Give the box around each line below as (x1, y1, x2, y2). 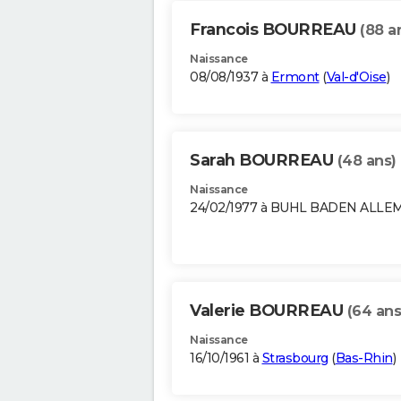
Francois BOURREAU (190, 20, 360, 40)
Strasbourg (261, 350, 328, 367)
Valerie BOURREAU (190, 301, 347, 321)
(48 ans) (337, 152, 397, 170)
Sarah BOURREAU (190, 150, 337, 171)
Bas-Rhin (335, 350, 393, 367)
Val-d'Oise (326, 69, 387, 86)
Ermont (270, 69, 320, 86)
